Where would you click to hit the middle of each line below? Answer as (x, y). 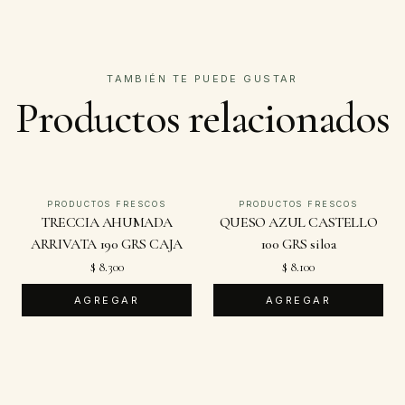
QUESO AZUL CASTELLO (298, 222)
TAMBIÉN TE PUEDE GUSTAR (202, 79)
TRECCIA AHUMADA (107, 222)
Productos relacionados (202, 118)
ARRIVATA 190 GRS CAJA (107, 244)
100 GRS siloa (298, 244)
